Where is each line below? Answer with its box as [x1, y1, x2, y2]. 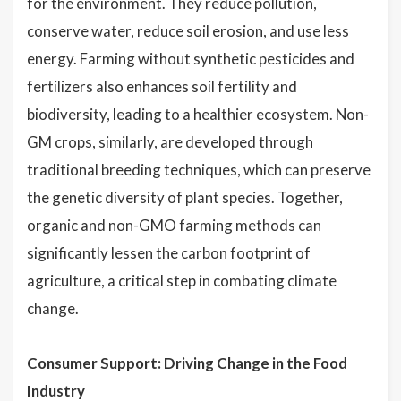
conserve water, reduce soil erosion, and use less [27, 21, 349, 40]
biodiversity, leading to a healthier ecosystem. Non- [27, 105, 369, 124]
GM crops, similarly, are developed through [27, 132, 313, 151]
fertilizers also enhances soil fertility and [27, 77, 297, 96]
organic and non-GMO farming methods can [27, 216, 321, 235]
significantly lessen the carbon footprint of [27, 243, 311, 262]
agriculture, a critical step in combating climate [27, 271, 337, 290]
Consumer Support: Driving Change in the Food [27, 354, 347, 372]
